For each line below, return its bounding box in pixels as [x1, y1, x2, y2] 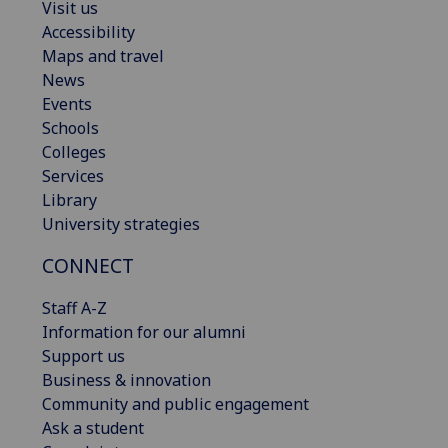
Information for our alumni [42, 320, 246, 343]
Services [42, 164, 104, 187]
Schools [42, 116, 99, 139]
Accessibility [42, 20, 135, 43]
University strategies [42, 212, 200, 235]
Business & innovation [42, 368, 211, 391]
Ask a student [42, 416, 144, 439]
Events [42, 92, 92, 115]
